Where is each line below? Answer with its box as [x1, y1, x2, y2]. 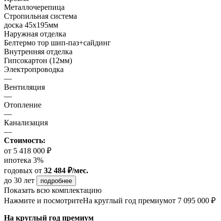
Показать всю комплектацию [4, 186, 102, 195]
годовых [4, 166, 33, 175]
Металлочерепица [4, 3, 65, 12]
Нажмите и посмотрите [4, 196, 83, 205]
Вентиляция [4, 83, 45, 92]
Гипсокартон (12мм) [4, 56, 72, 65]
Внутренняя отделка [4, 47, 73, 56]
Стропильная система [4, 12, 77, 21]
